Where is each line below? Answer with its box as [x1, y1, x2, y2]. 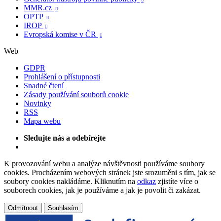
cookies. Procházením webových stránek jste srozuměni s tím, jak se [4, 168, 216, 177]
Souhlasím [48, 204, 78, 212]
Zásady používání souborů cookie [24, 90, 129, 99]
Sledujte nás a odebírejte [24, 133, 106, 142]
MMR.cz [24, 3, 54, 12]
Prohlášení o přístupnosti [24, 72, 100, 81]
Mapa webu [24, 116, 61, 125]
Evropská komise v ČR [24, 30, 98, 38]
